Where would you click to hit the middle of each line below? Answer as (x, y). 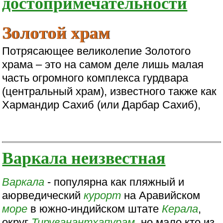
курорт (103, 195)
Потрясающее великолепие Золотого (97, 51)
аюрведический (43, 195)
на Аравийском (161, 195)
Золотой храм (56, 32)
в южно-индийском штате (95, 209)
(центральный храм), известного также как (110, 91)
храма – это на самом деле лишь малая (103, 64)
